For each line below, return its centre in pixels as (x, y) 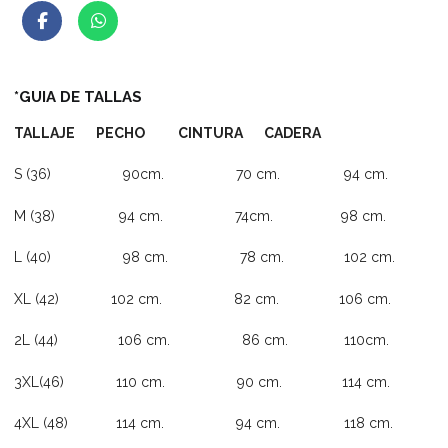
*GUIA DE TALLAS (78, 96)
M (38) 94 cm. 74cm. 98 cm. (200, 215)
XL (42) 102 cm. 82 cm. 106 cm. (203, 298)
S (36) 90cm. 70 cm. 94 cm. (201, 174)
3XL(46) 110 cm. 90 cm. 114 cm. (202, 381)
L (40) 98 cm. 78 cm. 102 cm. (205, 257)
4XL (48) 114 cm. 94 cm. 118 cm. (204, 423)
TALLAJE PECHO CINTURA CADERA (168, 132)
